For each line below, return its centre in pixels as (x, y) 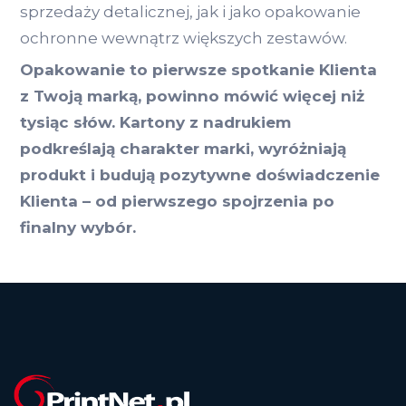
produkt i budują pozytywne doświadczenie (200, 174)
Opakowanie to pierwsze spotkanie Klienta (198, 69)
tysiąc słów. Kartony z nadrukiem (155, 122)
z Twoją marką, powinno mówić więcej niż (192, 96)
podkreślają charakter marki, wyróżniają (183, 148)
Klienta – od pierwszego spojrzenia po (177, 201)
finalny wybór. (78, 227)
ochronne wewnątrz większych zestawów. (184, 38)
